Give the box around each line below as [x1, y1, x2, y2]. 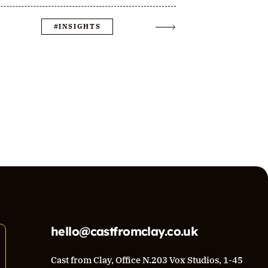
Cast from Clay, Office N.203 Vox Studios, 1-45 [51, 254, 243, 266]
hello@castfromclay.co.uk [51, 224, 199, 239]
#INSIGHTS [53, 22, 101, 31]
